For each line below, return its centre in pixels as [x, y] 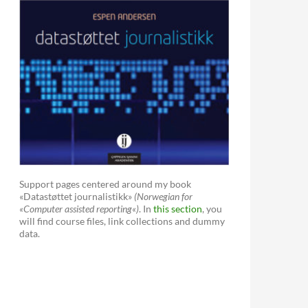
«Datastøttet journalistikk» [77, 196]
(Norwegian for [163, 196]
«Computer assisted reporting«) [79, 208]
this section [178, 208]
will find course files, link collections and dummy [122, 221]
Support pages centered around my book [105, 184]
